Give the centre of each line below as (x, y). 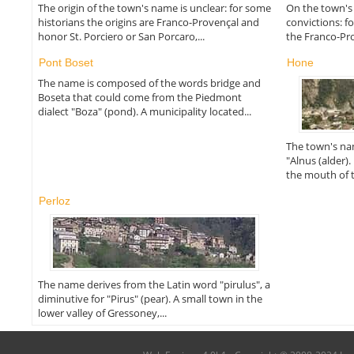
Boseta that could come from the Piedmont (139, 98)
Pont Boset (66, 62)
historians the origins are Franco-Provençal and (148, 23)
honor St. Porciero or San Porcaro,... (121, 37)
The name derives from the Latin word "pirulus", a (154, 284)
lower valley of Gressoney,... (102, 313)
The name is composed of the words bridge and (149, 83)
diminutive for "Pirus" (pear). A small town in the (150, 298)
